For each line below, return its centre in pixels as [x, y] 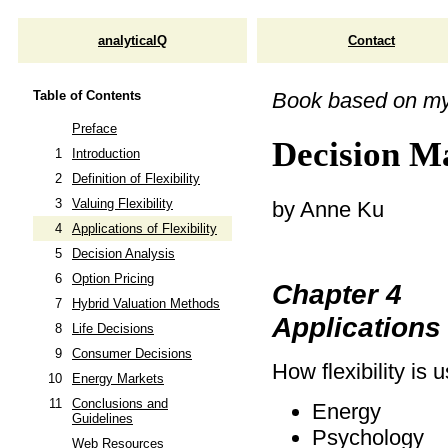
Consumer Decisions [132, 354]
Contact [371, 40]
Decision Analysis [123, 254]
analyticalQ [132, 40]
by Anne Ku [328, 209]
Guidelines [102, 419]
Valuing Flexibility [122, 204]
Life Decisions [113, 329]
